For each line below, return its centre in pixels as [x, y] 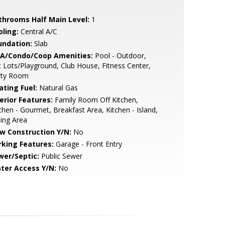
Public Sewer [61, 156]
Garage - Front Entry [88, 144]
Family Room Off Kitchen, [95, 100]
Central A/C [38, 31]
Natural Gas [57, 88]
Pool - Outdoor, [119, 55]
